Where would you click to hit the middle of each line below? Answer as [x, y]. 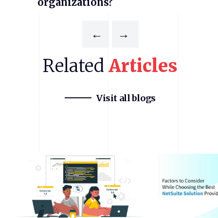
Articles [143, 66]
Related [73, 66]
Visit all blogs [126, 98]
